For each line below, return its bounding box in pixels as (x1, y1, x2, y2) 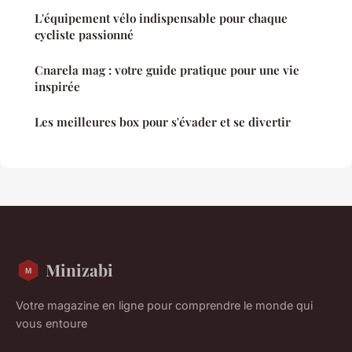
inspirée (35, 79, 80, 95)
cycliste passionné (35, 27, 134, 43)
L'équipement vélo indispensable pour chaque (35, 10, 288, 27)
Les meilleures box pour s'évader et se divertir (35, 114, 291, 130)
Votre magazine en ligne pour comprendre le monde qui (16, 299, 313, 313)
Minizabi (46, 258, 113, 281)
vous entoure (16, 317, 87, 331)
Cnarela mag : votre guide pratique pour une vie (35, 62, 299, 79)
